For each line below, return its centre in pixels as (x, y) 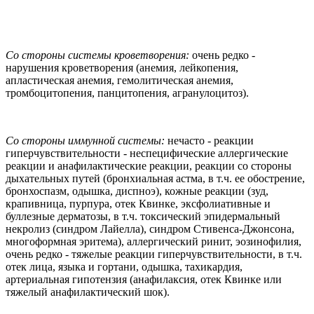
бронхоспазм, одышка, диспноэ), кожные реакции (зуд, (137, 191)
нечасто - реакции (209, 140)
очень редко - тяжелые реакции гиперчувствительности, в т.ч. (154, 254)
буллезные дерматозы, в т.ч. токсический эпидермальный (143, 216)
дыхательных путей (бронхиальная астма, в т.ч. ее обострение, (155, 178)
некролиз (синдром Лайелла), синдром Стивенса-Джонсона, (150, 228)
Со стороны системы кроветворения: (99, 55)
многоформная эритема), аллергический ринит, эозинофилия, (153, 241)
